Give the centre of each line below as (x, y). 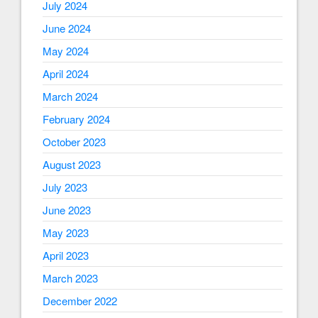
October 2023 (74, 142)
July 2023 (65, 187)
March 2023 (70, 278)
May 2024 (66, 51)
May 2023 (66, 233)
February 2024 (76, 119)
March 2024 (70, 97)
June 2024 (67, 28)
